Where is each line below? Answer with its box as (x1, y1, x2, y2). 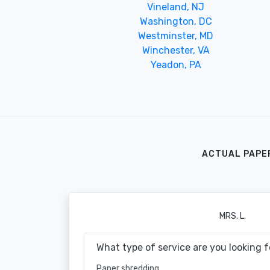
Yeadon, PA (150, 58, 201, 71)
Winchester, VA (142, 44, 210, 56)
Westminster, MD (138, 30, 214, 42)
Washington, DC (139, 15, 212, 27)
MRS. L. (219, 210, 246, 221)
